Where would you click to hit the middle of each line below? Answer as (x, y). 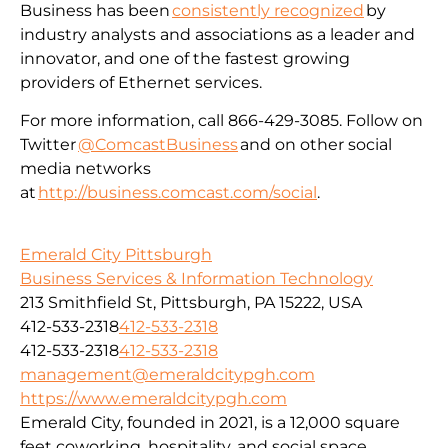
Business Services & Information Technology (196, 279)
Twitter (49, 144)
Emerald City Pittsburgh (116, 255)
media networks (85, 168)
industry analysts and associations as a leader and (217, 34)
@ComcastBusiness (158, 144)
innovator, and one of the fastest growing (185, 58)
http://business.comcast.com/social (177, 192)
